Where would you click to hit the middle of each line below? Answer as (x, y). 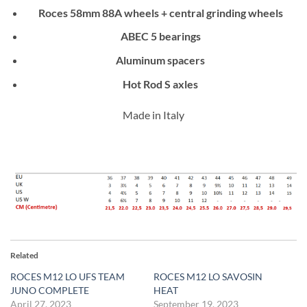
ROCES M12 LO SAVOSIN (208, 277)
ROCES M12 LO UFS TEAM (67, 277)
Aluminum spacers (161, 60)
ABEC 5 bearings (160, 36)
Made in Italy (153, 115)
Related (24, 256)
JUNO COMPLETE (50, 291)
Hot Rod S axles (161, 84)
